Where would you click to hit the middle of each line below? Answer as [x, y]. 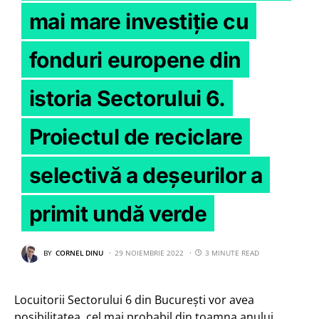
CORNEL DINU [79, 253]
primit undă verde [118, 213]
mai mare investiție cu [139, 21]
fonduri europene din [135, 59]
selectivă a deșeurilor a [146, 175]
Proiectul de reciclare [136, 136]
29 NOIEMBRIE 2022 [149, 253]
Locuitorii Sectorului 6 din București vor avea [134, 299]
